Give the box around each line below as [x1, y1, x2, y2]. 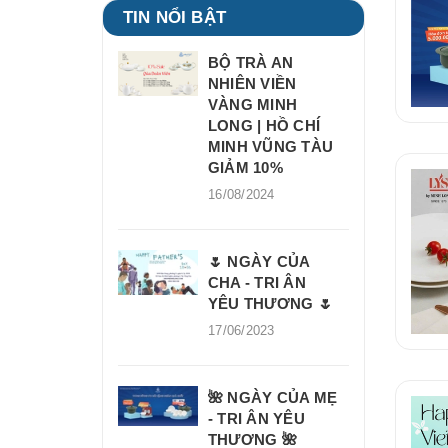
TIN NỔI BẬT [123, 8, 226, 27]
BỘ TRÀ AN [208, 54, 294, 71]
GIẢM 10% [208, 159, 283, 176]
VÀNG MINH [208, 96, 298, 113]
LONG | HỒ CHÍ [208, 117, 321, 134]
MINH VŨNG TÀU [208, 138, 334, 155]
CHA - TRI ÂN [208, 274, 306, 291]
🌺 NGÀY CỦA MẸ [208, 389, 338, 406]
